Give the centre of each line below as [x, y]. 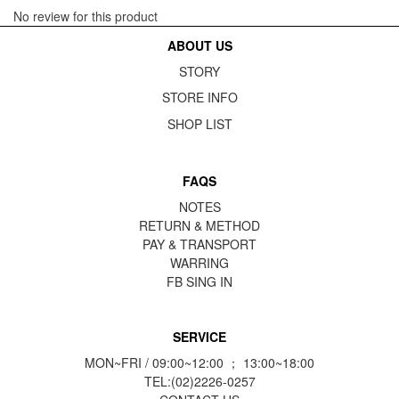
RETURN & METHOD [199, 225]
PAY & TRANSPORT [199, 244]
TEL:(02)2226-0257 [199, 381]
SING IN [209, 281]
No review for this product [85, 16]
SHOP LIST [199, 124]
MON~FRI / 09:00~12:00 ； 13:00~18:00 [199, 362]
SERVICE [199, 337]
